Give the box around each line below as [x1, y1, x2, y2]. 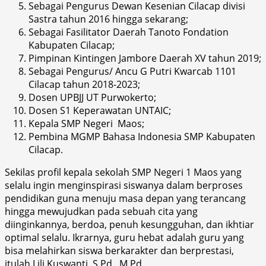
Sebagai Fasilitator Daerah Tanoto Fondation [28, 25, 229, 39]
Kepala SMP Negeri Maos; [28, 116, 144, 130]
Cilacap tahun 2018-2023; [28, 77, 140, 91]
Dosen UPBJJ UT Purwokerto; [28, 90, 156, 104]
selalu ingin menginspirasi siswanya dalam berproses [5, 178, 243, 192]
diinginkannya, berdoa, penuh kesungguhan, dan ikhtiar [5, 217, 254, 231]
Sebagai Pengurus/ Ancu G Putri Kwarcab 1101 [28, 64, 236, 78]
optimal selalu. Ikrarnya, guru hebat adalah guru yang [5, 230, 244, 244]
